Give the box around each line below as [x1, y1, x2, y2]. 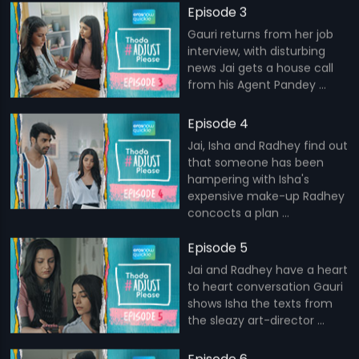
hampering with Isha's [188, 171, 309, 188]
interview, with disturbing [188, 42, 325, 59]
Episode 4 [188, 114, 248, 133]
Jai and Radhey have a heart [188, 261, 348, 278]
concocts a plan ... [188, 204, 289, 221]
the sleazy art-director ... [188, 312, 325, 329]
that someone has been [188, 154, 324, 171]
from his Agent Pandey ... [188, 76, 326, 93]
